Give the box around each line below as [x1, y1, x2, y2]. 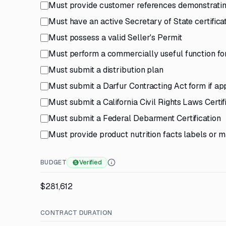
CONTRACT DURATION [40, 209, 112, 217]
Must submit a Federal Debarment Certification [48, 113, 221, 124]
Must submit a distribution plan [48, 65, 164, 75]
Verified [79, 158, 102, 166]
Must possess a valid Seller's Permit [48, 32, 182, 43]
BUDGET [40, 158, 67, 166]
